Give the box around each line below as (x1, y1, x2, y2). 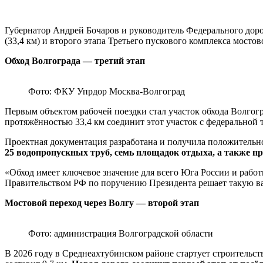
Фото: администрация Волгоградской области (28, 228, 213, 239)
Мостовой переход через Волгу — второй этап (5, 198, 199, 208)
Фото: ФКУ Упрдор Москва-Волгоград (28, 86, 185, 97)
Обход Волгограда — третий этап (5, 56, 145, 66)
